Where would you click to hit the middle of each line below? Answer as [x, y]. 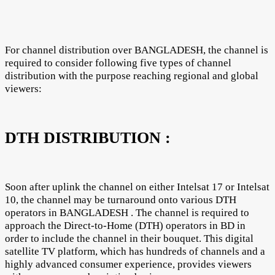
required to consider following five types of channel [118, 63]
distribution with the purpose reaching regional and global [132, 76]
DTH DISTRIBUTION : [88, 137]
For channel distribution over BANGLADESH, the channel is [137, 50]
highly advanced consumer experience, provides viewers [128, 264]
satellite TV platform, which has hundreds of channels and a [135, 251]
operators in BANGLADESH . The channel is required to [127, 212]
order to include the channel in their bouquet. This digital [129, 238]
